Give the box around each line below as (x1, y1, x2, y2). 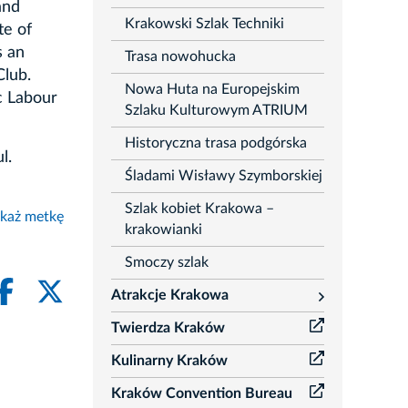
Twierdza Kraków (110, 321, 225, 336)
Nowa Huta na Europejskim (124, 82, 300, 97)
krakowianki (124, 222, 202, 238)
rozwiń (109, 297, 154, 312)
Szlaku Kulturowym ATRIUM (124, 103, 308, 118)
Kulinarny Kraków (110, 353, 228, 369)
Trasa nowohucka (124, 49, 236, 65)
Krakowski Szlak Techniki (124, 16, 284, 32)
